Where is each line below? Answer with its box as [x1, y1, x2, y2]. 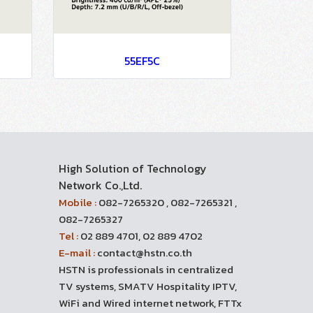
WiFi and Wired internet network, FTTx [58, 295, 242, 311]
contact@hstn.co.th [94, 245, 192, 261]
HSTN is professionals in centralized [58, 261, 233, 277]
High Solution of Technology [58, 160, 207, 177]
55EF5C [124, 52, 160, 69]
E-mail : [58, 245, 95, 261]
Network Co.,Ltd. [58, 177, 142, 194]
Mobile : [58, 194, 96, 210]
